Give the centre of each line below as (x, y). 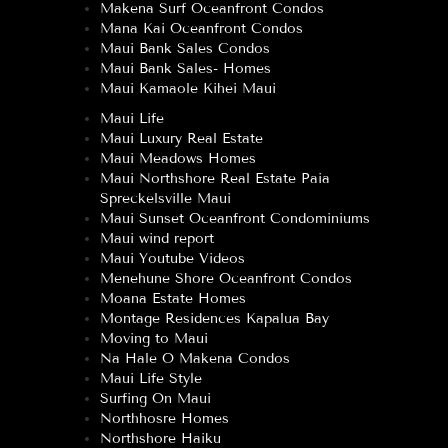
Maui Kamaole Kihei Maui (188, 88)
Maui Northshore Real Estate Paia (215, 178)
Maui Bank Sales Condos (185, 48)
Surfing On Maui (155, 398)
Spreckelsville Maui (165, 198)
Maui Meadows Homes (178, 158)
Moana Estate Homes (173, 298)
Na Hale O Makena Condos (195, 358)
